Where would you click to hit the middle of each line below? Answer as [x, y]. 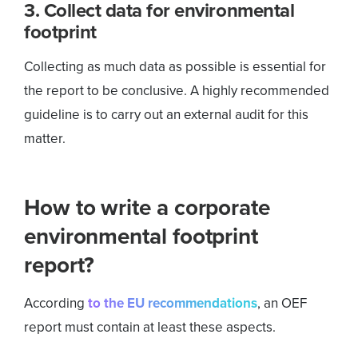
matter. [45, 139]
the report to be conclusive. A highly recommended [177, 91]
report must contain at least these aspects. [150, 328]
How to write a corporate [147, 208]
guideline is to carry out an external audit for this [166, 115]
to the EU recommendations [173, 304]
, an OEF [282, 304]
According [56, 304]
